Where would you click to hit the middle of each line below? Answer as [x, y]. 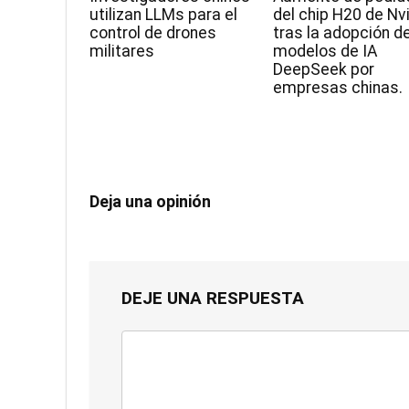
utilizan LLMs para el [164, 15]
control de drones [153, 33]
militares [122, 52]
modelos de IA [325, 52]
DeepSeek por [324, 70]
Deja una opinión [150, 202]
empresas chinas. [338, 88]
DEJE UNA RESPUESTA [213, 299]
